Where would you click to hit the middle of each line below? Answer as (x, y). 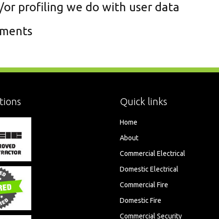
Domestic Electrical (149, 169)
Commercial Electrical (153, 153)
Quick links (144, 101)
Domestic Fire (141, 200)
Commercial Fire (144, 185)
